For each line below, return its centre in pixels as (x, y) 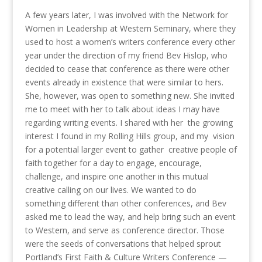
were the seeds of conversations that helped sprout (123, 244)
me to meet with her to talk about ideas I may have (122, 109)
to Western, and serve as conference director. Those (125, 230)
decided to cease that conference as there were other (127, 69)
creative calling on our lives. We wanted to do (111, 190)
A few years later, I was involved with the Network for (126, 15)
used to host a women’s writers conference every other (130, 42)
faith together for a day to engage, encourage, (113, 163)
